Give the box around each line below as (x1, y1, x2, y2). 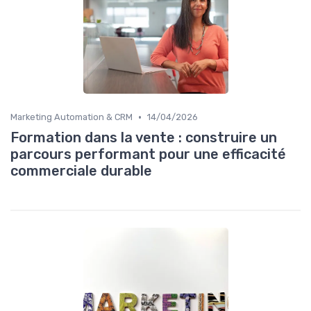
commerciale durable (10, 162, 152, 180)
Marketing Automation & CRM (10, 112, 133, 123)
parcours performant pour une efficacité (10, 146, 286, 163)
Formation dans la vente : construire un (10, 129, 277, 146)
